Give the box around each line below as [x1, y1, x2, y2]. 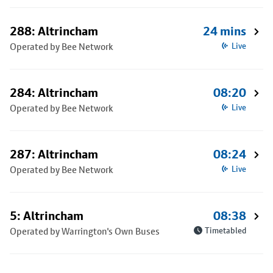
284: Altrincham [10, 85, 98, 100]
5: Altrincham [10, 208, 83, 223]
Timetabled [205, 225, 246, 235]
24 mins [203, 24, 246, 38]
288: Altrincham [10, 24, 98, 38]
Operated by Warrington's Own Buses [10, 225, 160, 237]
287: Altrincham [10, 147, 98, 161]
